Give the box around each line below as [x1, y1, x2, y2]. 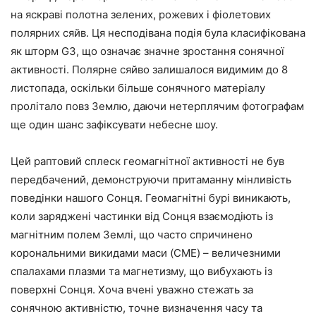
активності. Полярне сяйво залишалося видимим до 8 [11, 62, 288, 76]
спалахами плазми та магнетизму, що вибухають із [11, 264, 272, 278]
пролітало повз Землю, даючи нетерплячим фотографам [11, 99, 304, 113]
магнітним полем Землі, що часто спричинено [11, 227, 253, 241]
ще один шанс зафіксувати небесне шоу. [11, 117, 218, 131]
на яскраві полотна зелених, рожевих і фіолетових [11, 7, 271, 21]
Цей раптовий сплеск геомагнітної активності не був [11, 154, 284, 168]
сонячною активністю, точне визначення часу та [11, 300, 262, 315]
